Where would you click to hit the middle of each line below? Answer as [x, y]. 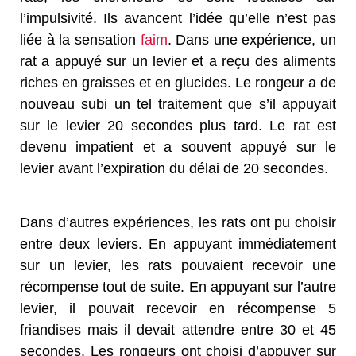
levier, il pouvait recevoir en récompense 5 [178, 308]
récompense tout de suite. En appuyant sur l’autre [178, 286]
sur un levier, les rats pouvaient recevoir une [178, 265]
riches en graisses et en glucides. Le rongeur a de [178, 82]
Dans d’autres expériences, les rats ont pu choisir [178, 222]
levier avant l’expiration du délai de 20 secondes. [174, 168]
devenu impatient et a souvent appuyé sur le [178, 147]
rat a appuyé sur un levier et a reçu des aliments [178, 61]
